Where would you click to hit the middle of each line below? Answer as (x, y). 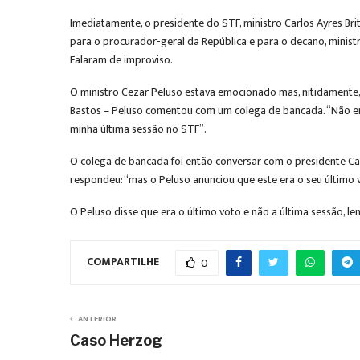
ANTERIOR (97, 319)
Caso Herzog (116, 340)
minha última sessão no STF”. (138, 129)
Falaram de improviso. (121, 60)
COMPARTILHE (123, 262)
